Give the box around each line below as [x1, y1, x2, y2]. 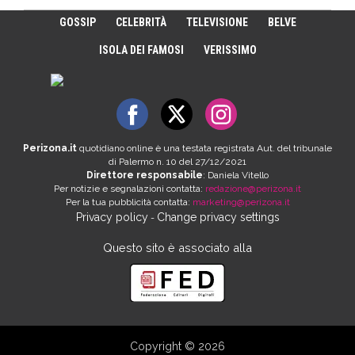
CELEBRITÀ [115, 15, 166, 29]
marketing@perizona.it [192, 196, 290, 208]
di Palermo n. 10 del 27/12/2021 [109, 155, 246, 167]
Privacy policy [75, 210, 148, 223]
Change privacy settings [156, 210, 280, 223]
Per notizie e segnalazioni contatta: [54, 182, 205, 194]
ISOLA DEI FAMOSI [98, 43, 184, 56]
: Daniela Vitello [203, 169, 269, 181]
